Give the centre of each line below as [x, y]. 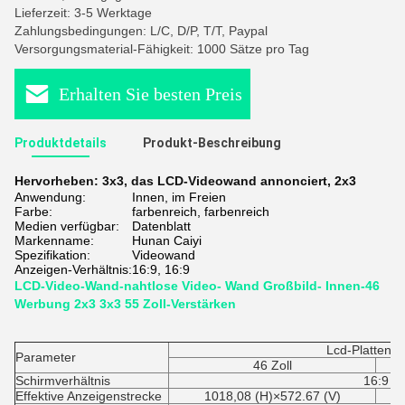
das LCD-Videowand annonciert [229, 181]
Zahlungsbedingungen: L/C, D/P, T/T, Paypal [141, 31]
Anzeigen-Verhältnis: [73, 269]
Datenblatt [161, 226]
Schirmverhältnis [63, 381]
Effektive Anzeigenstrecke [89, 396]
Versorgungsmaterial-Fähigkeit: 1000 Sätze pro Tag [162, 49]
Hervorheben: [58, 181]
